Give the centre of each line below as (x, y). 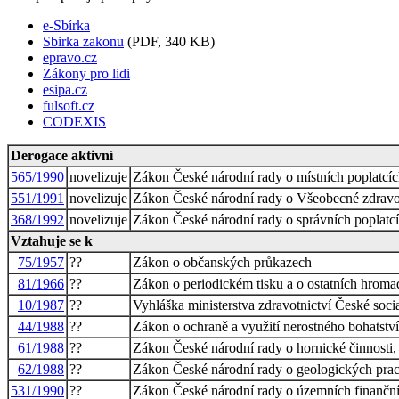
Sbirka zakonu (83, 41)
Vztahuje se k (52, 240)
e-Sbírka (66, 25)
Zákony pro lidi (86, 73)
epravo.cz (70, 57)
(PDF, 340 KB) (169, 41)
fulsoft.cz (69, 105)
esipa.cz (65, 89)
